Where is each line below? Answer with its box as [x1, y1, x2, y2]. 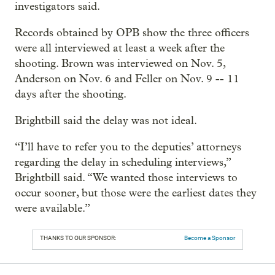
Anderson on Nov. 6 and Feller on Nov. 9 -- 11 [15, 72, 239, 85]
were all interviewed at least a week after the [15, 41, 225, 55]
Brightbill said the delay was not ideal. [15, 114, 197, 127]
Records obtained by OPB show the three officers [15, 26, 249, 39]
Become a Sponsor [184, 234, 235, 241]
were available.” [15, 201, 90, 215]
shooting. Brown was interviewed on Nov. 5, [15, 56, 225, 70]
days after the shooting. [15, 87, 126, 101]
